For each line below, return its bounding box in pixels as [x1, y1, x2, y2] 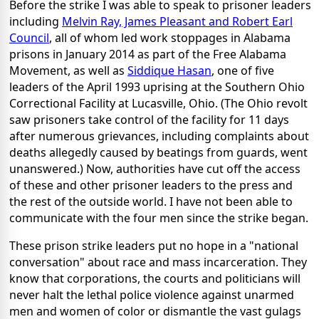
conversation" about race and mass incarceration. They [9, 254, 307, 271]
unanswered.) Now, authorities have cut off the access [9, 161, 300, 177]
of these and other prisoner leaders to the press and [9, 177, 293, 194]
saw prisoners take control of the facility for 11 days [9, 112, 289, 128]
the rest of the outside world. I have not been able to [9, 194, 293, 210]
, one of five [211, 63, 274, 79]
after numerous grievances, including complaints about [9, 128, 309, 145]
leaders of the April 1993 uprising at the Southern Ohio [9, 79, 305, 95]
